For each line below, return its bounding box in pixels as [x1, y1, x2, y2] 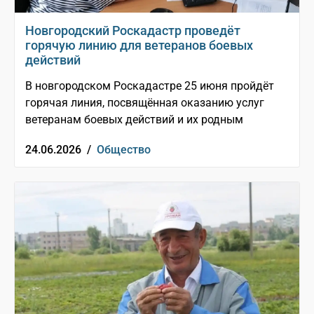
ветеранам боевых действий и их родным [25, 113, 243, 127]
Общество [97, 143, 151, 157]
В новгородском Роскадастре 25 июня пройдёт [25, 79, 274, 93]
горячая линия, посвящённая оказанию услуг [25, 96, 264, 110]
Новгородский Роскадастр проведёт [25, 23, 240, 39]
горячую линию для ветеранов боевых [25, 38, 253, 53]
